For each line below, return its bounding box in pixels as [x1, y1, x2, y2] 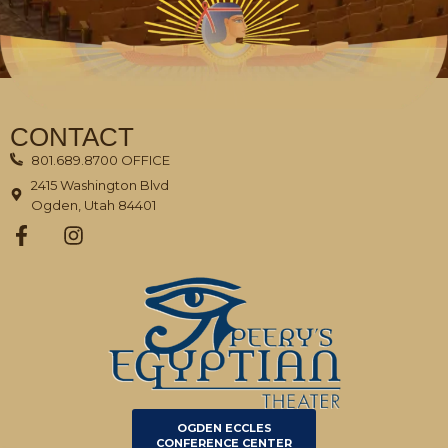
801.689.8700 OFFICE [31, 151, 171, 168]
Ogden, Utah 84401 [31, 196, 157, 213]
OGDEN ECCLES [176, 420, 272, 435]
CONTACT [10, 121, 134, 152]
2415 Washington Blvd [31, 176, 170, 193]
